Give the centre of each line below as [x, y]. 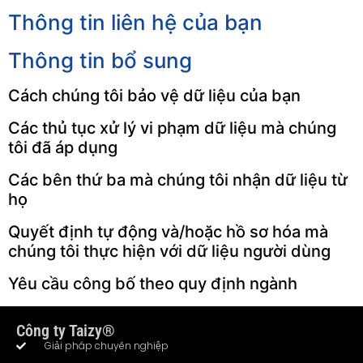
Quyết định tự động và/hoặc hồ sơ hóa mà [168, 232]
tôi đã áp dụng [63, 148]
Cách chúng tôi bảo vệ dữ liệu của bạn [154, 96]
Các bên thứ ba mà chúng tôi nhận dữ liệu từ [178, 180]
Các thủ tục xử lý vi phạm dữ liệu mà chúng [172, 128]
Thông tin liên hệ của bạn [135, 23]
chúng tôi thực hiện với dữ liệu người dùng [169, 252]
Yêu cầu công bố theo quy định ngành [153, 284]
